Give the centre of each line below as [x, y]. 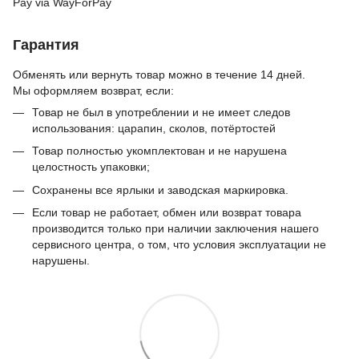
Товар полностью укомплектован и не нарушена [159, 151]
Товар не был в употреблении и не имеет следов [161, 112]
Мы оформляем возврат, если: [93, 91]
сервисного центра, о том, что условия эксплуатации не [179, 245]
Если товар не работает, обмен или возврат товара [167, 213]
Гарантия [46, 45]
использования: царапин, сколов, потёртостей [154, 128]
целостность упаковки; [91, 167]
